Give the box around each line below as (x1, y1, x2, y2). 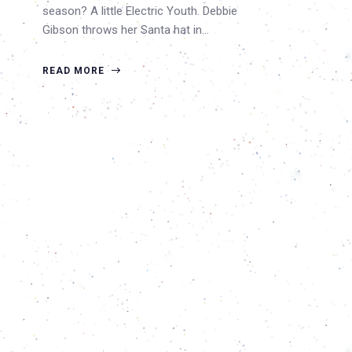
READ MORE (42, 65, 108, 76)
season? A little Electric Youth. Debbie (42, 4, 237, 18)
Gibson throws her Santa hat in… (42, 23, 209, 37)
